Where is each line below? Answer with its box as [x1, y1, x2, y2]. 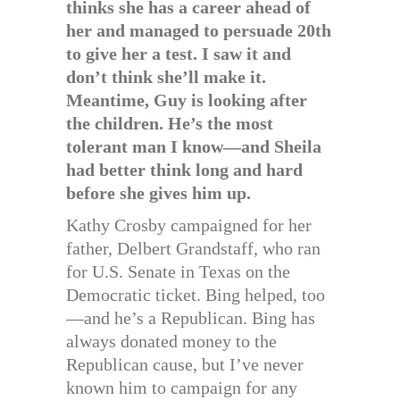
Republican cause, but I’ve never [66, 354, 304, 374]
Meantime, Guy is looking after [66, 90, 307, 110]
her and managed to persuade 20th [66, 21, 331, 40]
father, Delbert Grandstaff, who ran [66, 238, 321, 258]
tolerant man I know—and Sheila [66, 137, 321, 156]
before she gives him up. [66, 183, 251, 203]
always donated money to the [66, 331, 277, 351]
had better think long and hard [66, 160, 303, 179]
